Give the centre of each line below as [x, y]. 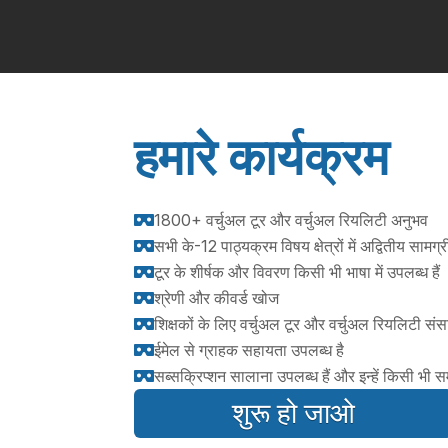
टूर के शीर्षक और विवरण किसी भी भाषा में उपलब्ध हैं [297, 272]
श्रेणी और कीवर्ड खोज [217, 298]
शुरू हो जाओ [294, 413]
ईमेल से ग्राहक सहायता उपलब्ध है [249, 350]
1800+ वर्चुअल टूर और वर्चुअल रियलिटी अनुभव [291, 220]
